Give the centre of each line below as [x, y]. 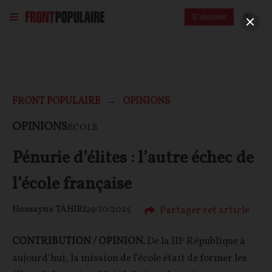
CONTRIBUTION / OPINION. [79, 241]
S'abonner [209, 17]
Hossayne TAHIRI [49, 210]
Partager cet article [205, 210]
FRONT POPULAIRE [56, 101]
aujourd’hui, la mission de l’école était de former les [130, 258]
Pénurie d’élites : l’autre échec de [133, 158]
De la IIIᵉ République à [195, 241]
